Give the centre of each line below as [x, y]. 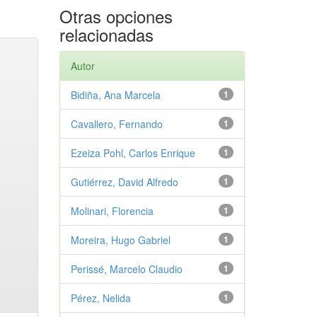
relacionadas [106, 34]
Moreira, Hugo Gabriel [120, 240]
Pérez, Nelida [100, 298]
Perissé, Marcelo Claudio [126, 269]
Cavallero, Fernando [116, 124]
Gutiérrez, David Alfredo [124, 182]
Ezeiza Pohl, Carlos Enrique [133, 153]
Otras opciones [116, 16]
